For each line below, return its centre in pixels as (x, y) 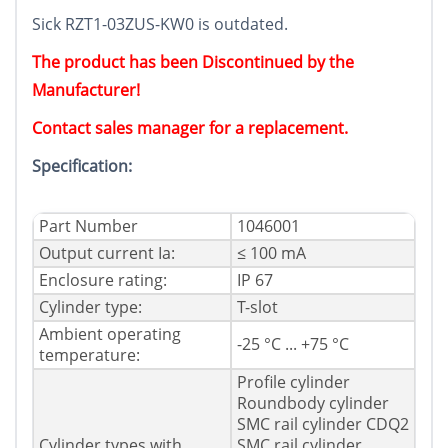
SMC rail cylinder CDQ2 (323, 424)
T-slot (257, 307)
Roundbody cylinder (313, 403)
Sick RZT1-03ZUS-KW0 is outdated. (160, 24)
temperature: (89, 355)
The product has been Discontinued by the (193, 62)
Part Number (88, 226)
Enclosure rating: (103, 280)
